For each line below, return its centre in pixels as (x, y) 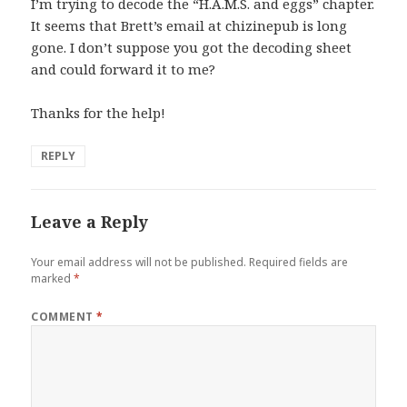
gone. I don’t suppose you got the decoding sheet (192, 47)
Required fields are (299, 262)
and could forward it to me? (124, 69)
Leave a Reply (90, 221)
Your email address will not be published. (139, 262)
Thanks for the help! (99, 112)
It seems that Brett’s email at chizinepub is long (189, 25)
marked (53, 278)
